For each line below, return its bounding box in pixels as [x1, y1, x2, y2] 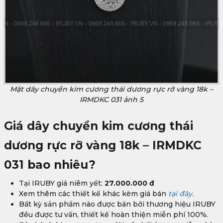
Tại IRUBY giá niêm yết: [19, 179, 103, 188]
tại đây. [168, 189, 194, 199]
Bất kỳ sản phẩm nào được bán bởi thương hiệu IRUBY [19, 200, 216, 209]
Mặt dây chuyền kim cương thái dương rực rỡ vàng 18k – [10, 85, 213, 94]
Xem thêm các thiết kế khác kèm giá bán [19, 189, 168, 199]
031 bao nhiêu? [4, 158, 96, 172]
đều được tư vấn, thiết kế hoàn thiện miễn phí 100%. [19, 210, 208, 220]
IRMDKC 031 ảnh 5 [80, 95, 143, 105]
